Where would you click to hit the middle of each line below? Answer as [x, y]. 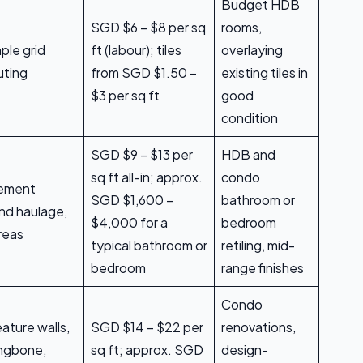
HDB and [248, 155]
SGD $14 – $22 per [147, 327]
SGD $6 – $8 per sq [148, 28]
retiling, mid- [258, 246]
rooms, [241, 28]
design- [245, 350]
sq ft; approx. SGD [147, 350]
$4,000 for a [129, 223]
